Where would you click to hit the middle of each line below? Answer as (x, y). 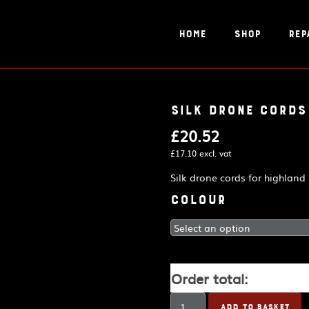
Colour (199, 200)
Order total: (210, 278)
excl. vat (215, 153)
